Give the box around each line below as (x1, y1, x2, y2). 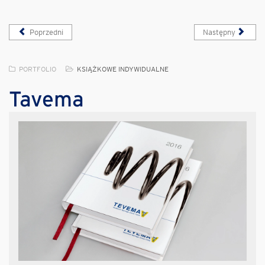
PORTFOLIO (19, 64, 56, 74)
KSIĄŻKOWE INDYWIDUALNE (77, 64, 169, 74)
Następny (202, 28, 235, 37)
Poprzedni (30, 28, 64, 37)
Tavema (9, 86, 84, 112)
